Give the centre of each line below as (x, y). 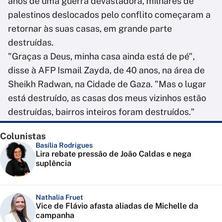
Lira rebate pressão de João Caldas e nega (113, 154)
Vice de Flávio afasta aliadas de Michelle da (117, 206)
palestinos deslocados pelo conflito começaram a (109, 15)
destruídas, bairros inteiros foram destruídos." (101, 112)
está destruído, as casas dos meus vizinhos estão (107, 98)
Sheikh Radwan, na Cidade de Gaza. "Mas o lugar (107, 84)
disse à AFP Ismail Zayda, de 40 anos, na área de (106, 70)
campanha (55, 216)
